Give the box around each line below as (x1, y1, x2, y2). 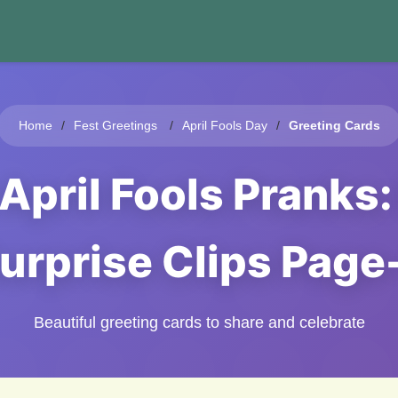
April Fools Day (181, 118, 267, 132)
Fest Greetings (73, 118, 157, 132)
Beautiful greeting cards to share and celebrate (33, 314, 365, 331)
